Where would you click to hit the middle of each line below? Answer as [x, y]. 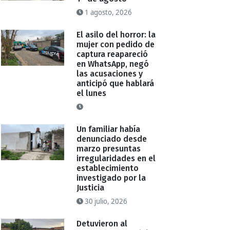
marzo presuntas [109, 149]
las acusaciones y [110, 74]
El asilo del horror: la [116, 35]
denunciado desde [112, 139]
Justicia [91, 188]
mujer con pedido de [116, 45]
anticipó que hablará [116, 84]
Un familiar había [109, 129]
